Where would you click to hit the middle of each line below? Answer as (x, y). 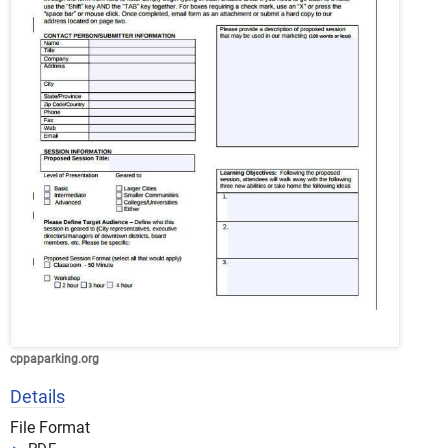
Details (37, 396)
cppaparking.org (54, 359)
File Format (50, 427)
